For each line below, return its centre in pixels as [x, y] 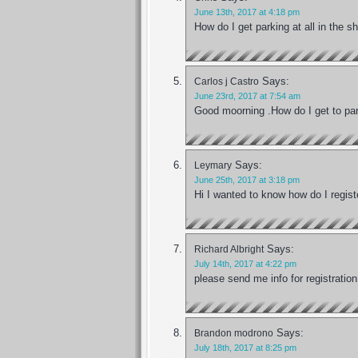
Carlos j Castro [227, 81]
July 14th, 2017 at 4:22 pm [245, 263]
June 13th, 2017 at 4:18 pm [247, 12]
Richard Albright [229, 249]
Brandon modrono [234, 332]
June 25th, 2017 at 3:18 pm [247, 179]
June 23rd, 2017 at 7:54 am [247, 95]
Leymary [213, 165]
